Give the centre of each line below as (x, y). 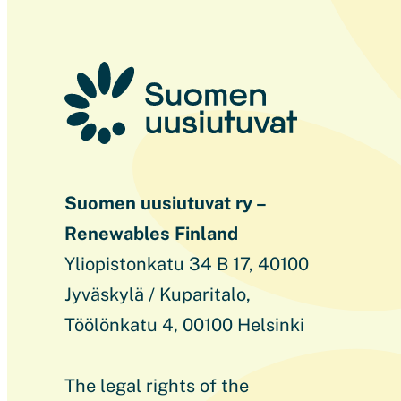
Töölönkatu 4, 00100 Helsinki (184, 325)
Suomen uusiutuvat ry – (165, 204)
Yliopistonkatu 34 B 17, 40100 (187, 264)
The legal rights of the (157, 386)
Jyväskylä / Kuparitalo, (158, 295)
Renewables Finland (151, 234)
